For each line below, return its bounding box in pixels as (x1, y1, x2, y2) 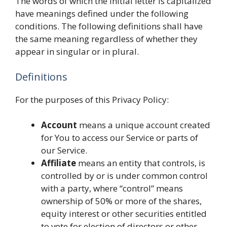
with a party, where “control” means (41, 182, 183, 194)
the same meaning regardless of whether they (15, 33, 198, 45)
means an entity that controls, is (76, 157, 205, 169)
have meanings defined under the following (15, 8, 188, 19)
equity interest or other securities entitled (41, 208, 207, 219)
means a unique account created (77, 119, 210, 131)
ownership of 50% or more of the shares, (41, 195, 202, 207)
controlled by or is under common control (41, 170, 208, 181)
